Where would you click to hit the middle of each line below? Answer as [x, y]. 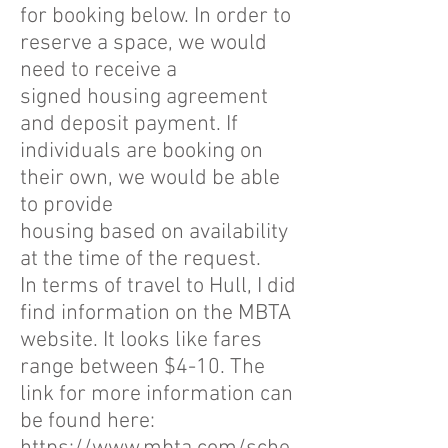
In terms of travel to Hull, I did [158, 286]
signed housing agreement [144, 97]
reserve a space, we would [143, 43]
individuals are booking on [141, 151]
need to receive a [98, 70]
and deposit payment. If [129, 124]
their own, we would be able [150, 178]
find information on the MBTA [155, 313]
